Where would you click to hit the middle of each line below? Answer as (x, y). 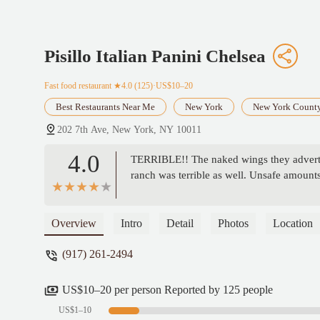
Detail (180, 224)
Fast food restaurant (78, 86)
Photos (233, 224)
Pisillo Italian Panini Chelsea (155, 56)
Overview (74, 224)
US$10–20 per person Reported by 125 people (167, 289)
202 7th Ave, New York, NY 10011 (129, 130)
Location (293, 224)
